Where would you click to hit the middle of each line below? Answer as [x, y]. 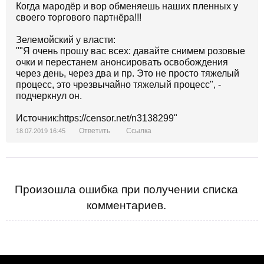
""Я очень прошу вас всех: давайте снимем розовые [131, 51]
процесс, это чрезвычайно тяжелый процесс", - [118, 85]
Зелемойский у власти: [66, 40]
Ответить [95, 131]
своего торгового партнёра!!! [79, 17]
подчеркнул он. [49, 96]
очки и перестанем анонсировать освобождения [122, 62]
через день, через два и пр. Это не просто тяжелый [128, 73]
